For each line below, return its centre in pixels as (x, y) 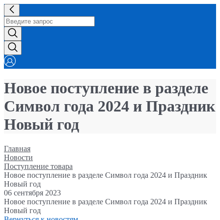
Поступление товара (38, 166)
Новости (18, 157)
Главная (17, 148)
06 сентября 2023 (32, 192)
